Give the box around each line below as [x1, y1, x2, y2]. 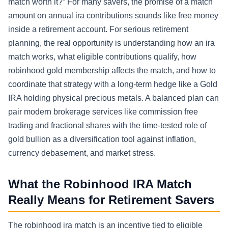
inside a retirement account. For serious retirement [8, 25, 188, 34]
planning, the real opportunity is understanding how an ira [8, 39, 215, 48]
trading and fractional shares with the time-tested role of [8, 121, 207, 130]
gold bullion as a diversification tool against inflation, [8, 135, 196, 144]
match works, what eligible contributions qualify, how [8, 52, 196, 62]
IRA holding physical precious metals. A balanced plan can [8, 94, 219, 103]
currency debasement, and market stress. [8, 149, 156, 158]
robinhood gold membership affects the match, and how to [8, 66, 216, 75]
